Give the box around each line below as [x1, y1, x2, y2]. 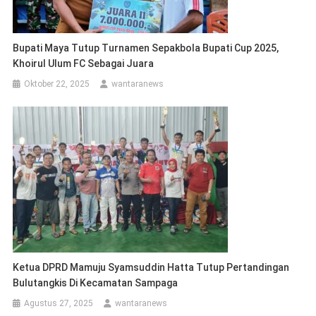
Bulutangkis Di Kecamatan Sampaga [13, 277, 178, 289]
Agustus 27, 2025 [24, 298, 94, 309]
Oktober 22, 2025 [24, 79, 90, 90]
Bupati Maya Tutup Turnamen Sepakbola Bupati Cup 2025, [13, 42, 279, 54]
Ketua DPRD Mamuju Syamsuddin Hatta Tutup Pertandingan [13, 262, 290, 274]
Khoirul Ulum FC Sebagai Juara [13, 58, 154, 70]
